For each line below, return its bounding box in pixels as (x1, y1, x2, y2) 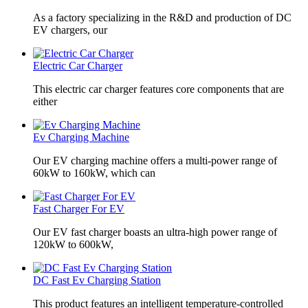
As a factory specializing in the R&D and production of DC (33, 12, 291, 24)
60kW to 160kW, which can (33, 167, 155, 179)
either (33, 96, 57, 108)
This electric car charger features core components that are (33, 83, 284, 96)
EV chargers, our (33, 24, 107, 36)
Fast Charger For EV (33, 203, 124, 215)
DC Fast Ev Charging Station (33, 274, 161, 287)
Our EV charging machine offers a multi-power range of (33, 155, 277, 167)
